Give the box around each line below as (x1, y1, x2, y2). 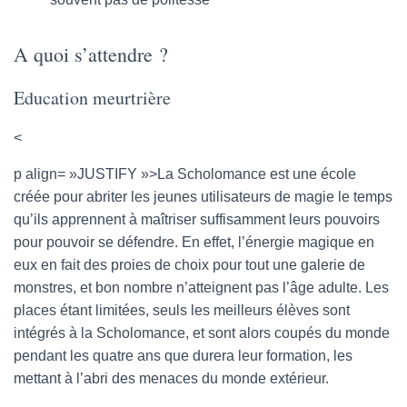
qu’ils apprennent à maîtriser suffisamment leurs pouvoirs (14, 211, 380, 227)
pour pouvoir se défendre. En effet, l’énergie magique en (14, 233, 374, 250)
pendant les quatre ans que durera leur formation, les (14, 347, 352, 363)
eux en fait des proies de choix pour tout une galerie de (14, 256, 365, 273)
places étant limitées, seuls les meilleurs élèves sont (14, 302, 350, 318)
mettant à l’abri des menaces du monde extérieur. (14, 370, 329, 386)
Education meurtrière (14, 84, 171, 110)
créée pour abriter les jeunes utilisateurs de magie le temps (14, 188, 392, 204)
